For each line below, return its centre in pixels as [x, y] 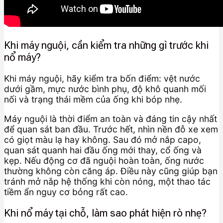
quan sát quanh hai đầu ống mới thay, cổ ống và [103, 150]
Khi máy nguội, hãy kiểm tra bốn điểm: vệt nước [102, 79]
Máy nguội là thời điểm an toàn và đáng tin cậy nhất [111, 118]
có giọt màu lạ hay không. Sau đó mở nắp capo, [103, 139]
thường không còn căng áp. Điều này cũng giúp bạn [111, 171]
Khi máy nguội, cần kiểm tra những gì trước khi [106, 45]
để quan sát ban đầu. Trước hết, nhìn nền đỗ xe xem [111, 129]
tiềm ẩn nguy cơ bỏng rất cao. [66, 192]
